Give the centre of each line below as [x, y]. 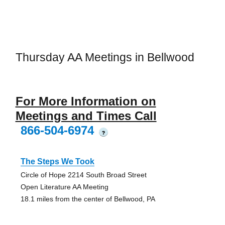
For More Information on [86, 101]
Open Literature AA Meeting [64, 187]
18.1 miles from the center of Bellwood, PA [88, 199]
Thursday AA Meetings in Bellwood [105, 58]
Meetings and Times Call [86, 116]
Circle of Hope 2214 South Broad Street [83, 175]
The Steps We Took [57, 161]
